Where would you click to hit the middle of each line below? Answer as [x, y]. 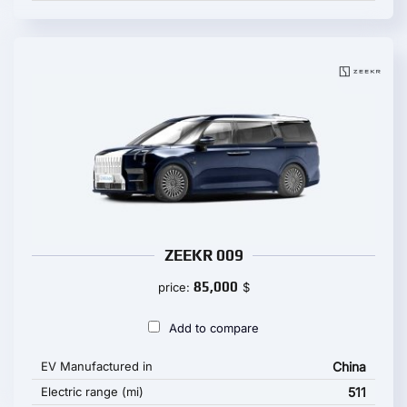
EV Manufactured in [97, 366]
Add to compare [214, 328]
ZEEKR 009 [203, 255]
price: [175, 287]
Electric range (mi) [92, 392]
